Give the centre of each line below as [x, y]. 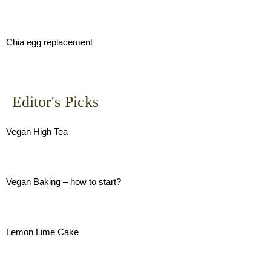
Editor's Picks [55, 102]
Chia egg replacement [49, 42]
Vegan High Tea [37, 132]
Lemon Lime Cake [42, 232]
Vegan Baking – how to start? [64, 182]
